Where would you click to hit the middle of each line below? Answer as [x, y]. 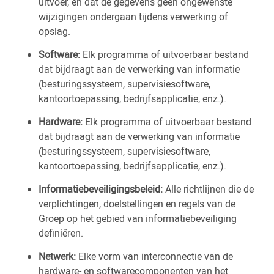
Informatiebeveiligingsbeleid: [101, 189]
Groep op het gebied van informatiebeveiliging [138, 218]
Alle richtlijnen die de [208, 189]
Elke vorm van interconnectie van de [154, 256]
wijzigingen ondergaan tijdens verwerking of [133, 17]
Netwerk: [57, 256]
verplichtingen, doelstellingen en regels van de [137, 204]
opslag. [56, 31]
